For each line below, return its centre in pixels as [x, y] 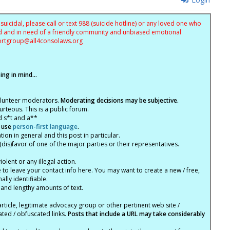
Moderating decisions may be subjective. [119, 100]
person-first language [45, 126]
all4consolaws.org [56, 41]
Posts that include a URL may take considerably [136, 214]
